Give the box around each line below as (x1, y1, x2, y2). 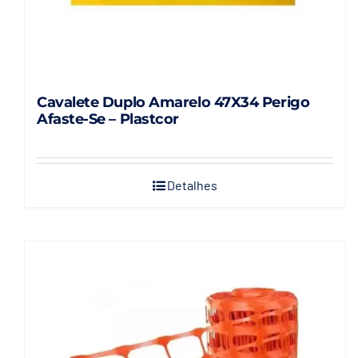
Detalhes (167, 177, 218, 193)
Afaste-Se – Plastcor (36, 110, 179, 129)
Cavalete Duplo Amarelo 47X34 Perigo (36, 93, 310, 112)
